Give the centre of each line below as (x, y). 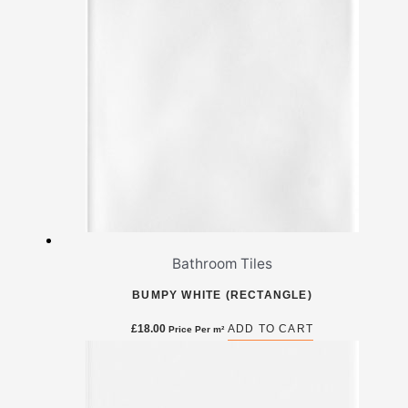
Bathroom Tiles (222, 263)
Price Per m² (196, 329)
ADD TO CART (270, 328)
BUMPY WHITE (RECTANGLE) (222, 295)
